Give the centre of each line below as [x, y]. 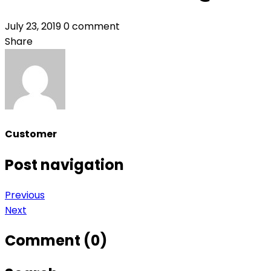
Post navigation [64, 165]
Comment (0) [56, 241]
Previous [25, 195]
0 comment [92, 26]
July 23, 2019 [34, 26]
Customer [31, 134]
